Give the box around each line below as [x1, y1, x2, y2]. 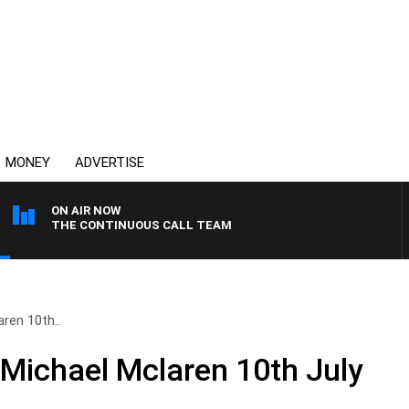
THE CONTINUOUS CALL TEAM [51, 218, 232, 232]
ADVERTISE [75, 154, 144, 171]
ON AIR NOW [51, 204, 121, 217]
